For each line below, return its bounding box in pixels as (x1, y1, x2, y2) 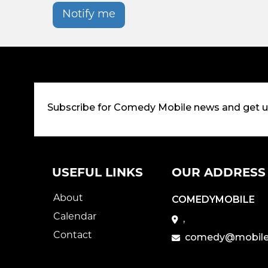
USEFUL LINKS (52, 167, 143, 179)
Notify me (62, 8, 115, 20)
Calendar (53, 212, 96, 222)
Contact (53, 230, 92, 240)
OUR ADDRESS (172, 167, 266, 179)
